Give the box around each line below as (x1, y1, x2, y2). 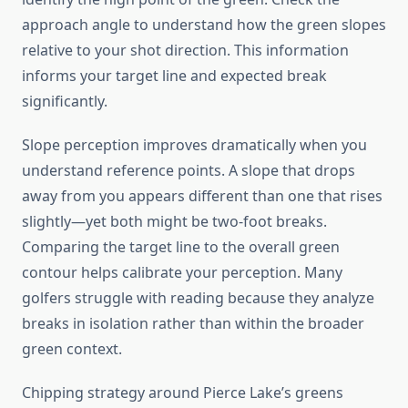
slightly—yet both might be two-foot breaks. (22, 211, 327, 232)
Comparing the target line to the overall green (22, 237, 340, 258)
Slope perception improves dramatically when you (22, 135, 367, 156)
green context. (22, 339, 122, 360)
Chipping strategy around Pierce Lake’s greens (22, 382, 343, 403)
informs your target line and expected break (22, 66, 327, 87)
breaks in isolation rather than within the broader (22, 313, 364, 334)
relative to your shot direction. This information (22, 40, 349, 61)
